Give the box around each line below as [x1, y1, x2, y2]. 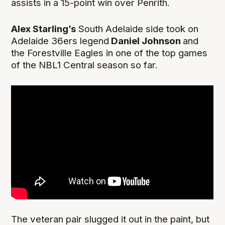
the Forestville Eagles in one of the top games [11, 47, 208, 59]
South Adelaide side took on [76, 23, 199, 35]
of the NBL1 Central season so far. [11, 59, 158, 71]
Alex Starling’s [11, 23, 76, 35]
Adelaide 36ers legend [11, 35, 109, 47]
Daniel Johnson [109, 35, 183, 47]
